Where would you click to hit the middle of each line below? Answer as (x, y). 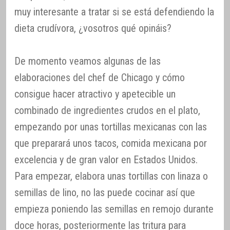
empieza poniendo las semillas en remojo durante (114, 209)
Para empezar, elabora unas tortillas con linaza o (111, 176)
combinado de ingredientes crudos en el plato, (107, 111)
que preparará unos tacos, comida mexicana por (111, 143)
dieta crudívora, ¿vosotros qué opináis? (93, 28)
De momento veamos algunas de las (88, 61)
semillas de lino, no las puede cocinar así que (105, 193)
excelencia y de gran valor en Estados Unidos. (106, 160)
